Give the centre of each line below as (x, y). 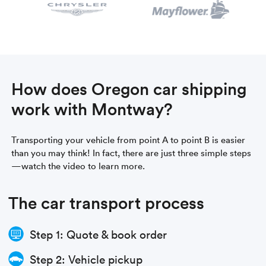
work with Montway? (92, 108)
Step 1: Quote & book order (99, 234)
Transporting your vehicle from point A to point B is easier (129, 139)
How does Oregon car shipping (129, 88)
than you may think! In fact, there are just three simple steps (132, 152)
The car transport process (107, 202)
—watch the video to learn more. (78, 165)
